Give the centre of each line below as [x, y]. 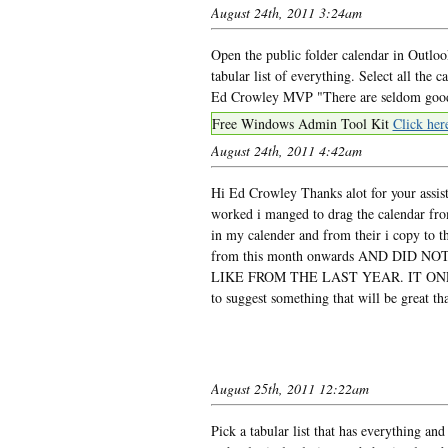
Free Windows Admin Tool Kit [302, 123]
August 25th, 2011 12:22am [289, 388]
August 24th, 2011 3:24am [286, 12]
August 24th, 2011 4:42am [286, 150]
